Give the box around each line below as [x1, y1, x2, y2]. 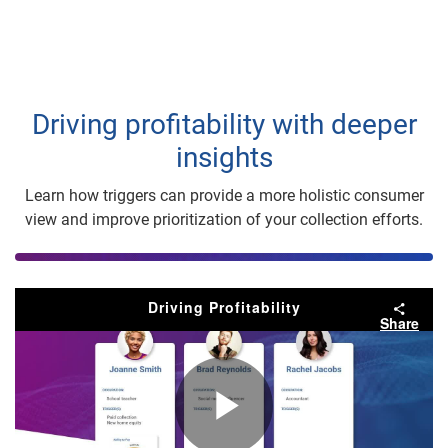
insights [175, 141, 273, 174]
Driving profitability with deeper [31, 108, 417, 141]
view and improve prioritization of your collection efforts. [25, 210, 423, 229]
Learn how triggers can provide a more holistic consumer [24, 186, 424, 205]
